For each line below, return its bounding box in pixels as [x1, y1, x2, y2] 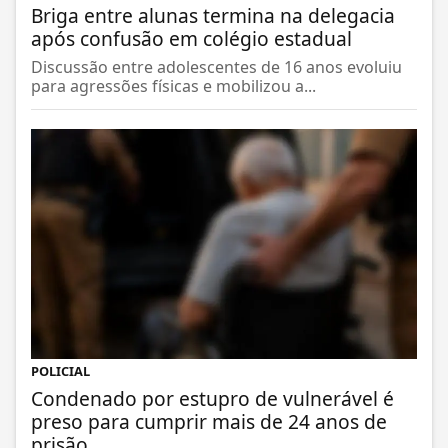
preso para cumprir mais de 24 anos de [31, 408, 387, 436]
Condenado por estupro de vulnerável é [31, 385, 394, 413]
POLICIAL [31, 362, 90, 381]
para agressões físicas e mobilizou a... [31, 75, 316, 98]
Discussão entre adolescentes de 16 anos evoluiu [31, 56, 402, 79]
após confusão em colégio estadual [31, 25, 352, 53]
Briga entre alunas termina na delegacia [31, 2, 395, 30]
